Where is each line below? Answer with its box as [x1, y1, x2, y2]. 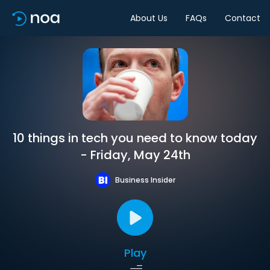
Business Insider [115, 174, 175, 185]
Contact [225, 11, 260, 24]
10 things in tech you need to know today [13, 130, 257, 146]
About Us [130, 11, 168, 24]
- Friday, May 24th [80, 146, 190, 163]
